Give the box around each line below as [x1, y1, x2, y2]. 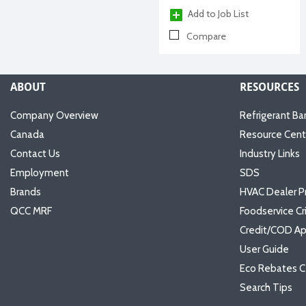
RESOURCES [240, 79, 299, 94]
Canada [10, 128, 44, 141]
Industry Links [240, 147, 300, 160]
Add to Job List [188, 8, 249, 20]
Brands [10, 185, 41, 198]
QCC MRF [10, 204, 52, 217]
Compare [184, 29, 227, 42]
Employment [10, 166, 69, 179]
